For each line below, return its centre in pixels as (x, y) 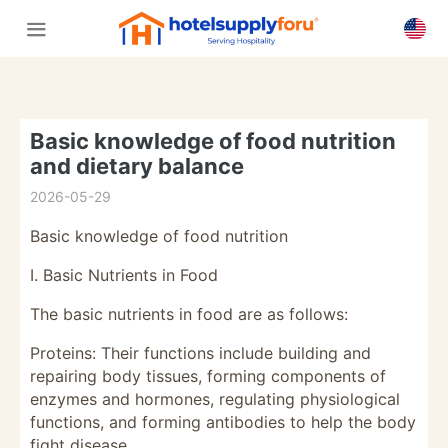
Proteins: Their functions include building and (200, 353)
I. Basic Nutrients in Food (124, 275)
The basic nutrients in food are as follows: (189, 314)
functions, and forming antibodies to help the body (223, 422)
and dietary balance (137, 166)
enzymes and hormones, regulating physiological (215, 399)
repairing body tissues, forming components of (208, 376)
